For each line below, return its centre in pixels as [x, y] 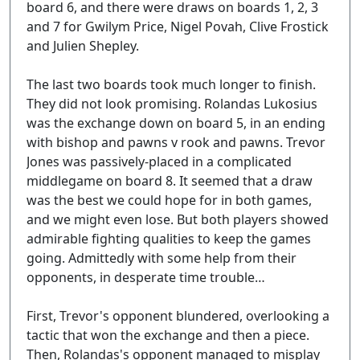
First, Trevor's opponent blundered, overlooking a [178, 316]
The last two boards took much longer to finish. [171, 84]
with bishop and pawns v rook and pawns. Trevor [176, 142]
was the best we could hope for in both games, [169, 200]
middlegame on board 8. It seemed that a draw [170, 181]
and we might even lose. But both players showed [178, 219]
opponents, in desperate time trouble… [146, 277]
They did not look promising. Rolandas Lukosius [172, 104]
